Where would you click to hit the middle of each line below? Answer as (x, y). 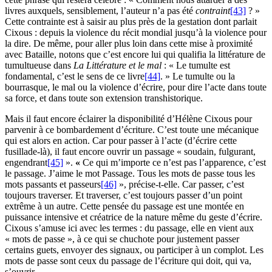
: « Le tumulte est (197, 66)
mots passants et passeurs (53, 185)
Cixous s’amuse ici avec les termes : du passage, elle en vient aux (129, 228)
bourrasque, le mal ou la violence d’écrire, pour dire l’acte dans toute (136, 87)
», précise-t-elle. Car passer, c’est (180, 185)
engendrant (26, 163)
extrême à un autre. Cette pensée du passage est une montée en (124, 206)
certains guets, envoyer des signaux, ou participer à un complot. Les (134, 250)
